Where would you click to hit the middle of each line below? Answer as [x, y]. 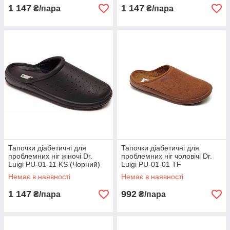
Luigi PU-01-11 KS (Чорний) [54, 164]
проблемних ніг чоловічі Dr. [167, 156]
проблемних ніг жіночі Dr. [50, 156]
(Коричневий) [144, 172]
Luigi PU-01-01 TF [151, 164]
